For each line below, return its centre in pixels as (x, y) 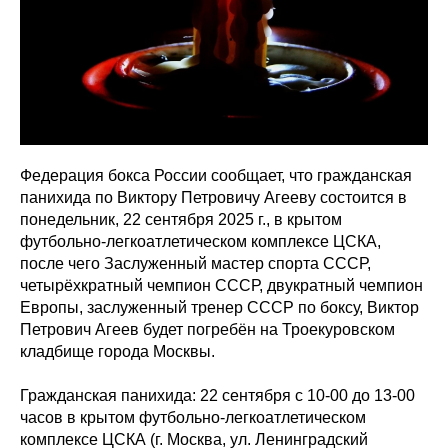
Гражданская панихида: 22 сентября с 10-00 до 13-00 (217, 396)
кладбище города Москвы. (117, 352)
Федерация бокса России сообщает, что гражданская (216, 176)
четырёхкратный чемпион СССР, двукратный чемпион (221, 286)
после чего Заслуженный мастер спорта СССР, (195, 264)
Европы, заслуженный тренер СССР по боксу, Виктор (219, 308)
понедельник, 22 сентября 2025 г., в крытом (181, 220)
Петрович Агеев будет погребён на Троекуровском (207, 330)
